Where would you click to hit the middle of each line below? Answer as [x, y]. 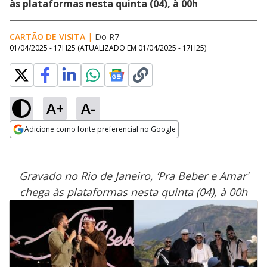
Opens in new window [58, 145]
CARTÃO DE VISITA [47, 37]
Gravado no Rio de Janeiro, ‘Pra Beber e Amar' [133, 176]
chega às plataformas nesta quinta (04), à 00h [133, 192]
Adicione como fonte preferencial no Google [100, 129]
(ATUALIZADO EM [108, 48]
